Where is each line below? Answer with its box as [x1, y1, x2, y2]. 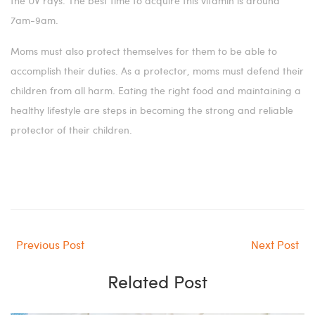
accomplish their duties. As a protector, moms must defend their [11, 64, 304, 78]
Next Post [251, 237, 299, 252]
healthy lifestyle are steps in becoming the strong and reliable [11, 103, 293, 117]
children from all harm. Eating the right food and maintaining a [11, 84, 301, 98]
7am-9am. [11, 13, 58, 27]
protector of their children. [11, 123, 132, 137]
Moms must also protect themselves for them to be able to [11, 44, 277, 58]
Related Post [108, 269, 207, 294]
